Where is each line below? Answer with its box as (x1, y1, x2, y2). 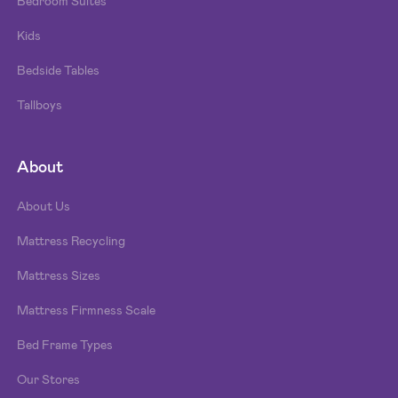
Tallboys (17, 96, 63, 113)
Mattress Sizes (17, 267, 101, 283)
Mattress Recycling (17, 232, 126, 249)
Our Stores (17, 370, 81, 387)
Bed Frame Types (17, 336, 114, 353)
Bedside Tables (17, 61, 100, 78)
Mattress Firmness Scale (17, 301, 156, 318)
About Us (17, 197, 71, 214)
